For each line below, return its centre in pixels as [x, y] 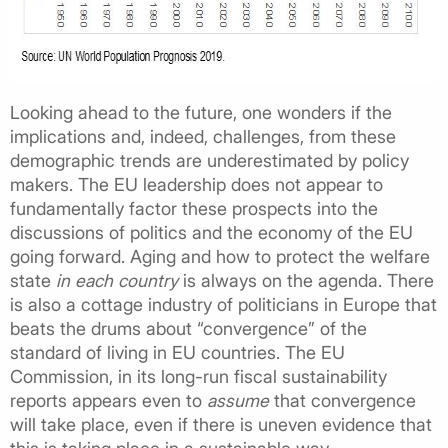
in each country [117, 280]
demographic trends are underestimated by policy [209, 160]
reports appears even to [108, 400]
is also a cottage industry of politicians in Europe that [223, 304]
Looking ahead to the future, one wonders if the [201, 112]
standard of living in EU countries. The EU [177, 352]
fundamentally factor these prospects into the [194, 208]
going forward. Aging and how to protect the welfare [220, 256]
